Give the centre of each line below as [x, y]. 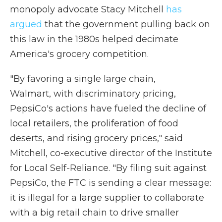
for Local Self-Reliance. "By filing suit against [108, 168]
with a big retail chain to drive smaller [94, 213]
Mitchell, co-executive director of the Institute [111, 153]
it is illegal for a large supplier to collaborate [107, 198]
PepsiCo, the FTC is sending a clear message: [111, 183]
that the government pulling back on [126, 24]
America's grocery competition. [79, 54]
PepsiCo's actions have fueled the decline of [108, 109]
